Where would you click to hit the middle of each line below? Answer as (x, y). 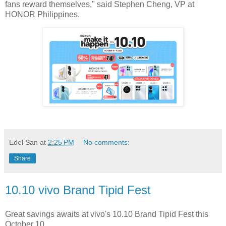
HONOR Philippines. (43, 14)
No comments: (107, 143)
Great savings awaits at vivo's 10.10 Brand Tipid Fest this (107, 214)
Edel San (23, 143)
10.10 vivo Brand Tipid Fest (78, 190)
